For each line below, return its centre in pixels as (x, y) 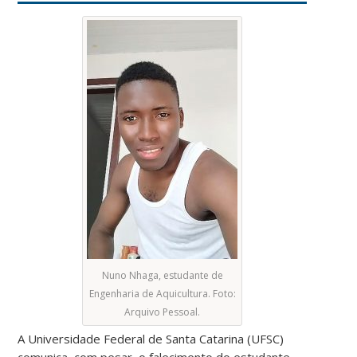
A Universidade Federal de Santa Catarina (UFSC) (151, 338)
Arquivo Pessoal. (163, 312)
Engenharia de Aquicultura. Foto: (162, 293)
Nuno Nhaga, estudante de (162, 275)
